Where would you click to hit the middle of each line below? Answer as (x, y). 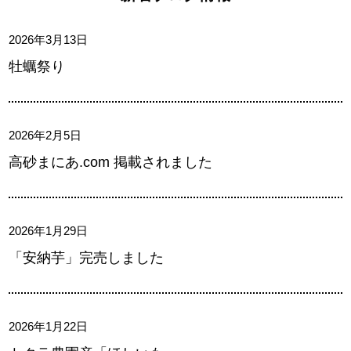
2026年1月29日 (49, 231)
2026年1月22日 (49, 327)
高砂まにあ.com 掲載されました (111, 163)
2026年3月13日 (49, 40)
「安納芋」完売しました (87, 258)
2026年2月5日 (45, 136)
